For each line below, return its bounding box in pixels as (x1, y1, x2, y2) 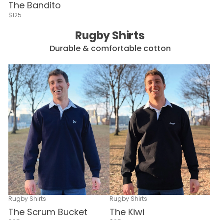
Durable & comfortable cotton (49, 42, 171, 54)
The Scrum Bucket (8, 205, 87, 218)
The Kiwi (109, 205, 144, 218)
